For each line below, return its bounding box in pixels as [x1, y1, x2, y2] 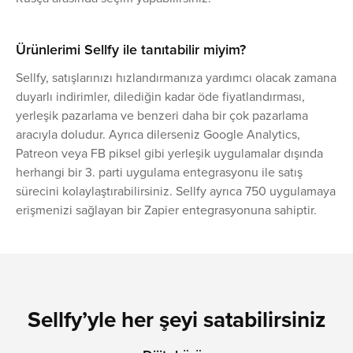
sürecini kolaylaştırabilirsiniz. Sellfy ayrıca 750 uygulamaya [16, 182, 336, 200]
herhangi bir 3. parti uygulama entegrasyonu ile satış [16, 163, 303, 181]
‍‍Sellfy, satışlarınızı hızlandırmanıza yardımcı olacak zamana [16, 69, 336, 87]
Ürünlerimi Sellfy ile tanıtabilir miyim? [16, 39, 246, 60]
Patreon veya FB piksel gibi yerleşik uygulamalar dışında [16, 144, 323, 162]
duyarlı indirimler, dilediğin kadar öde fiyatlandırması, [16, 87, 305, 106]
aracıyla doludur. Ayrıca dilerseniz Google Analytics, [16, 125, 300, 143]
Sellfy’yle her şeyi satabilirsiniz [28, 303, 325, 336]
